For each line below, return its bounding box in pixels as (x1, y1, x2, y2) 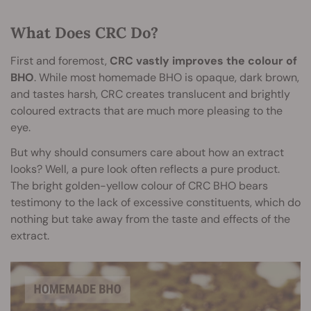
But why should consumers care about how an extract (10, 144, 284, 160)
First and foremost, (10, 53, 110, 68)
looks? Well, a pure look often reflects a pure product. (10, 161, 280, 176)
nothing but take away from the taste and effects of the (10, 211, 290, 226)
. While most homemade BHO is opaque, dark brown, (34, 69, 299, 85)
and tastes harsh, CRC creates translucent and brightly (10, 86, 290, 101)
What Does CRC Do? (10, 22, 158, 42)
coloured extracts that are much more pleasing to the (10, 103, 283, 118)
